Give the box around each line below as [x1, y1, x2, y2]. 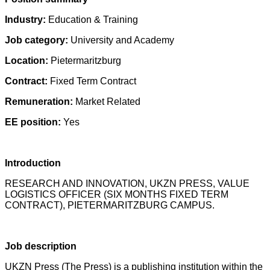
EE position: [5, 117, 63, 127]
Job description [5, 241, 77, 251]
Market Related [75, 96, 140, 107]
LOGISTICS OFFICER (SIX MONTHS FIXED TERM [5, 189, 228, 199]
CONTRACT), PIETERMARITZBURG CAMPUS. [5, 200, 215, 210]
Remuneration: [5, 96, 75, 107]
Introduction [5, 158, 61, 168]
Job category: [5, 35, 71, 45]
